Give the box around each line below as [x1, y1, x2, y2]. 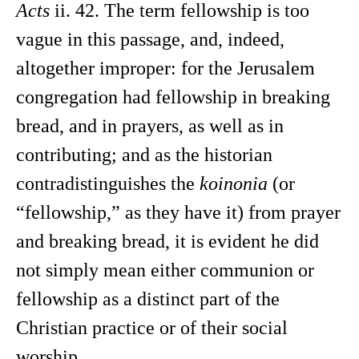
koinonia [200, 173, 268, 194]
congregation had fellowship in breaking [16, 87, 330, 107]
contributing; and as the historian [16, 144, 272, 165]
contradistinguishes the [16, 173, 200, 194]
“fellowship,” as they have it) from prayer [16, 202, 341, 223]
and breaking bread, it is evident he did [16, 231, 319, 252]
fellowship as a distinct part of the [16, 288, 280, 309]
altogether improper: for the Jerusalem [16, 58, 315, 79]
